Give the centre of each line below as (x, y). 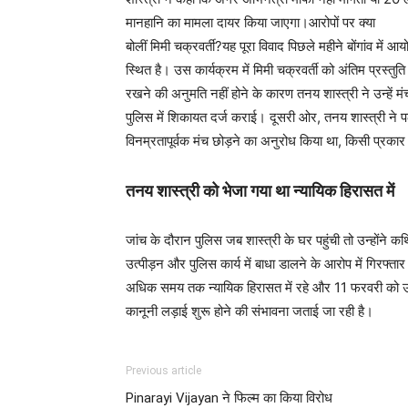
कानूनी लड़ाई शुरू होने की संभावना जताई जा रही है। (250, 311)
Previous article (163, 370)
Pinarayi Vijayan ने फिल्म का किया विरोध (229, 398)
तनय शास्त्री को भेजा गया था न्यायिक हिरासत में (264, 190)
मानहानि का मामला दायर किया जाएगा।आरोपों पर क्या (250, 22)
